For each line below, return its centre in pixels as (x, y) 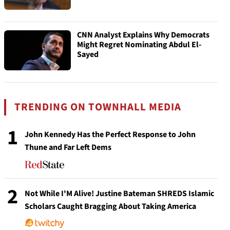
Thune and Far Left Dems (68, 147)
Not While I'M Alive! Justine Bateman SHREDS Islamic (119, 194)
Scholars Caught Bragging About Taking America (110, 206)
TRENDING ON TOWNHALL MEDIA (98, 107)
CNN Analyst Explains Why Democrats (143, 35)
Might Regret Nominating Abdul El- (139, 45)
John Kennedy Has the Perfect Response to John (110, 135)
